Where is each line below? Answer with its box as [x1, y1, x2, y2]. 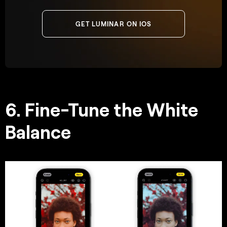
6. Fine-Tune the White [5, 98, 198, 120]
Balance [5, 120, 71, 142]
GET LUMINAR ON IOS [75, 19, 152, 28]
